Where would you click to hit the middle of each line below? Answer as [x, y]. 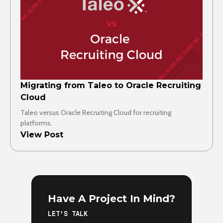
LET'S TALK [68, 213]
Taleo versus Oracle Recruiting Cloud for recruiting [96, 112]
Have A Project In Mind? [111, 198]
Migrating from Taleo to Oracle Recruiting [111, 85]
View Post [42, 134]
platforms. [36, 123]
